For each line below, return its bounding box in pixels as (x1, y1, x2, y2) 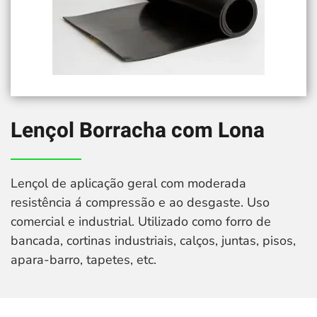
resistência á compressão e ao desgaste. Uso (11, 194, 270, 211)
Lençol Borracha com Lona (11, 115, 265, 146)
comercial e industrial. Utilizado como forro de (11, 213, 271, 230)
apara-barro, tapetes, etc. (11, 251, 156, 268)
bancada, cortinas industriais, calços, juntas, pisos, (11, 232, 296, 249)
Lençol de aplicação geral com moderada (11, 175, 246, 192)
